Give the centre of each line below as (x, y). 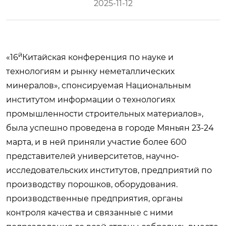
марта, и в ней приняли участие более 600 (96, 142)
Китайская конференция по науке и (98, 57)
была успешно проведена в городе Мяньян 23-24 (110, 128)
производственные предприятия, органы (95, 199)
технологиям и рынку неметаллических (90, 71)
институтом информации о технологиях (91, 100)
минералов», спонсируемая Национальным (99, 86)
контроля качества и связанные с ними (90, 213)
